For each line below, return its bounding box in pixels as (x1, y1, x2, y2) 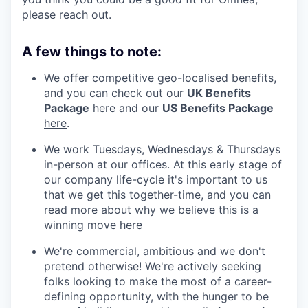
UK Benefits (187, 85, 251, 100)
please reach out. (22, 7, 111, 21)
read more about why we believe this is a (44, 202, 258, 217)
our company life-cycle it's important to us (44, 172, 267, 186)
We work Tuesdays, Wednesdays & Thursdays (44, 142, 280, 156)
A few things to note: (22, 43, 162, 60)
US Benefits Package (162, 100, 274, 115)
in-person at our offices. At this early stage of (44, 157, 282, 171)
